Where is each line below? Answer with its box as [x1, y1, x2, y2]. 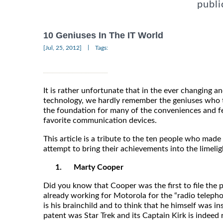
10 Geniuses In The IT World [43, 30, 163, 40]
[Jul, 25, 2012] [43, 44, 82, 51]
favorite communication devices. [43, 116, 157, 124]
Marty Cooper [74, 163, 123, 171]
